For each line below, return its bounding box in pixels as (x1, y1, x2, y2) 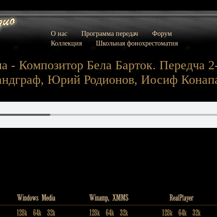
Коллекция (50, 40, 82, 47)
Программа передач (81, 30, 138, 37)
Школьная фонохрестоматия (95, 40, 178, 47)
